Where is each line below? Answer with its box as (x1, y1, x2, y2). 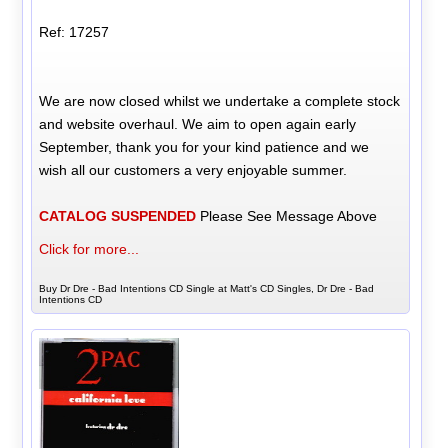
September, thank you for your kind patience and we (39, 138, 370, 155)
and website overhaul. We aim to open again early (39, 115, 357, 132)
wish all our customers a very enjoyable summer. (39, 161, 348, 178)
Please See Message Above (196, 207, 378, 224)
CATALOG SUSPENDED (39, 207, 197, 224)
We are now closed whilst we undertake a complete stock (39, 92, 401, 109)
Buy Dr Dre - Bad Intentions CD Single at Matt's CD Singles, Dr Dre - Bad (39, 282, 375, 294)
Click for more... (39, 240, 140, 257)
